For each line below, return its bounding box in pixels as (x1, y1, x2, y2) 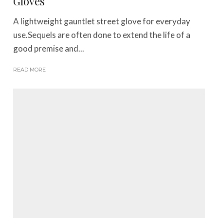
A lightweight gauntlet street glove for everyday (13, 16, 191, 27)
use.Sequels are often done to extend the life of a (13, 30, 191, 40)
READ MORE (13, 66, 46, 73)
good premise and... (13, 43, 85, 54)
